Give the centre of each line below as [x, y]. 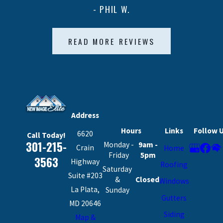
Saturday [117, 169]
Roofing [174, 165]
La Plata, [85, 190]
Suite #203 [85, 176]
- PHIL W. [111, 9]
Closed [147, 179]
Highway [85, 162]
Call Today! [46, 135]
